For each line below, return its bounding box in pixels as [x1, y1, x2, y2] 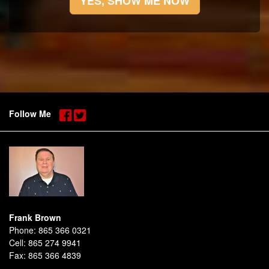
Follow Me [9, 107, 58, 119]
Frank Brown [9, 211, 61, 223]
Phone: [9, 223, 36, 236]
